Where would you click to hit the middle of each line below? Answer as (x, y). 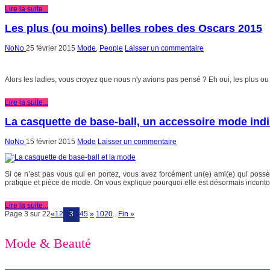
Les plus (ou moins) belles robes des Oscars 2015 (133, 28)
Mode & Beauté (48, 243)
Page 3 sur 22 (28, 214)
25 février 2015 (51, 48)
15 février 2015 (51, 141)
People (111, 48)
